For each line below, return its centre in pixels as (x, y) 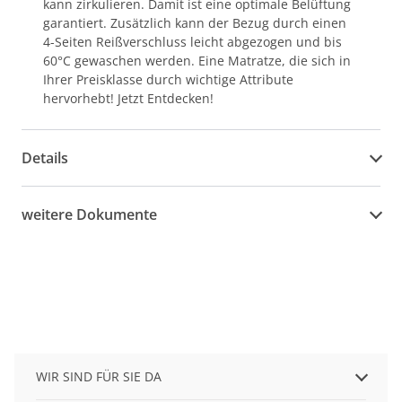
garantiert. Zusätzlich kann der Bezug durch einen (195, 23)
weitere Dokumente (89, 214)
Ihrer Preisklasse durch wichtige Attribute (168, 79)
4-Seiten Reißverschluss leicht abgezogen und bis (192, 42)
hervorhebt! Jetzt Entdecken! (128, 98)
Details (45, 158)
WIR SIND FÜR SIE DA (99, 376)
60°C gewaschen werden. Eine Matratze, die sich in (197, 61)
